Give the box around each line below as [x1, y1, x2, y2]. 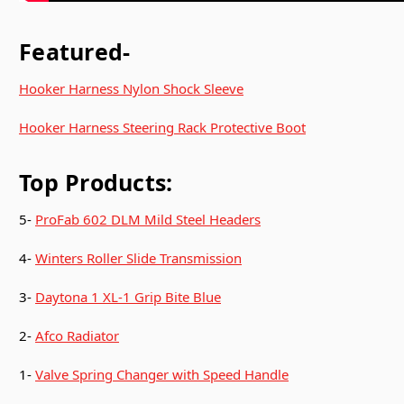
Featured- [19, 35, 131, 67]
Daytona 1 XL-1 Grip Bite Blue [35, 287, 221, 306]
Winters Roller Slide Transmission [35, 248, 242, 267]
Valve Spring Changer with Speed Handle [35, 364, 289, 383]
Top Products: [19, 166, 173, 197]
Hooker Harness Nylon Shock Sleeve [19, 78, 243, 97]
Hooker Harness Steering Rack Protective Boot [19, 117, 306, 136]
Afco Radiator [35, 326, 119, 344]
